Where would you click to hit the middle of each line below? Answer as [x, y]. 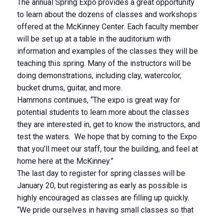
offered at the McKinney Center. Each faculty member [108, 27]
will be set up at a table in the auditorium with [94, 39]
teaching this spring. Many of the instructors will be [104, 63]
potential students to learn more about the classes [103, 112]
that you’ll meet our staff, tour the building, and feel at [108, 149]
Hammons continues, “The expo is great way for [99, 100]
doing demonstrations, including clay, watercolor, [99, 76]
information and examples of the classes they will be [108, 51]
